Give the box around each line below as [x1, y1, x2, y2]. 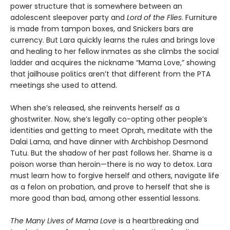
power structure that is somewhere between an [10, 1, 182, 11]
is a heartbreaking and [117, 216, 199, 226]
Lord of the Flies [125, 12, 182, 23]
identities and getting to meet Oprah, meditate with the [10, 125, 213, 136]
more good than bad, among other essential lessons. [10, 193, 200, 203]
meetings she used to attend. [10, 80, 117, 90]
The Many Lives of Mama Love [10, 216, 117, 226]
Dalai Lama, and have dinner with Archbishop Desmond [10, 137, 208, 147]
